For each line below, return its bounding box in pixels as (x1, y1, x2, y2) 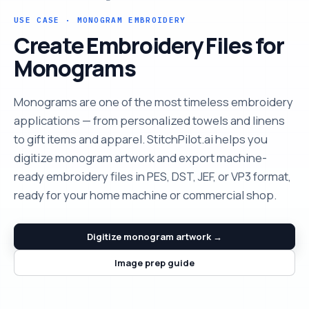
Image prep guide (114, 256, 195, 269)
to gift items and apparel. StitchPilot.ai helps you (14, 130, 268, 147)
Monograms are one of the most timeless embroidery (14, 93, 293, 110)
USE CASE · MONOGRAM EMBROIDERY (14, 14, 186, 25)
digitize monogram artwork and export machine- (14, 149, 267, 166)
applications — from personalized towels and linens (14, 112, 285, 128)
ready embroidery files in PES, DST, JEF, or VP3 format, (14, 168, 291, 184)
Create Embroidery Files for (14, 30, 284, 61)
